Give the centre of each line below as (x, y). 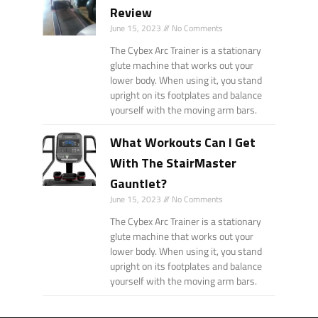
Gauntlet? (139, 184)
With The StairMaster (174, 163)
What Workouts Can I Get (183, 143)
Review (131, 13)
